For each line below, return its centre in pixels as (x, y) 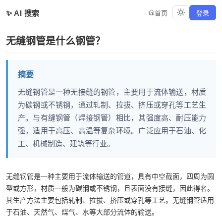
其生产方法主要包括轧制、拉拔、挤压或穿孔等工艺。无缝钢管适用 (110, 200)
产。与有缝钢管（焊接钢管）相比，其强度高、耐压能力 (112, 118)
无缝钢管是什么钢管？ (55, 41)
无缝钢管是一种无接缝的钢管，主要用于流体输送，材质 (112, 92)
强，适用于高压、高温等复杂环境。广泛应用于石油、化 (112, 131)
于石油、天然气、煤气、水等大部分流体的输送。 (82, 212)
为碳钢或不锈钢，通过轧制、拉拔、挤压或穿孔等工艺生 (112, 105)
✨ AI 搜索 (23, 13)
